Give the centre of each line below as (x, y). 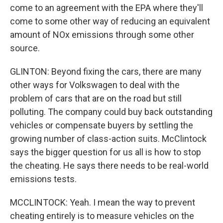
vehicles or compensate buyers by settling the (102, 125)
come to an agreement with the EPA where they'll (107, 8)
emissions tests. (43, 179)
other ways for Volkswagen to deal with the (95, 85)
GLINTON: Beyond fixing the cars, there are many (106, 71)
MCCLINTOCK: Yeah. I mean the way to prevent (103, 202)
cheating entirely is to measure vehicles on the (102, 216)
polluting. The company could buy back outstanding (111, 112)
